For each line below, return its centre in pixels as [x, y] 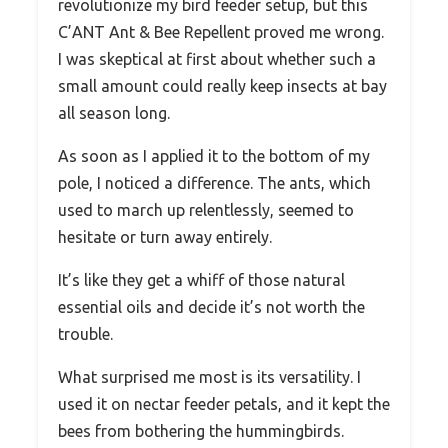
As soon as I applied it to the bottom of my [214, 155]
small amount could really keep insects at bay [222, 85]
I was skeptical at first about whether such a [217, 58]
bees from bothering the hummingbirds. [201, 430]
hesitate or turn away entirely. [165, 236]
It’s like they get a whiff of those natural [201, 279]
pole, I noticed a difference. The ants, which [214, 182]
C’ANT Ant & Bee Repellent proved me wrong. [221, 31]
